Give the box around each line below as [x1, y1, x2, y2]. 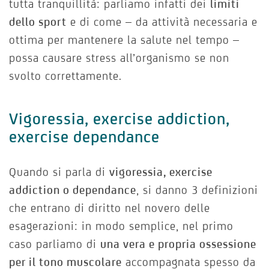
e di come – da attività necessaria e [67, 15, 258, 29]
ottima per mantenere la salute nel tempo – [9, 33, 240, 47]
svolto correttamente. [9, 69, 122, 83]
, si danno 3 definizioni [136, 183, 258, 197]
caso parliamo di [9, 237, 100, 251]
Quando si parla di [9, 165, 109, 179]
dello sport [9, 15, 67, 29]
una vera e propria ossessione [100, 237, 256, 251]
